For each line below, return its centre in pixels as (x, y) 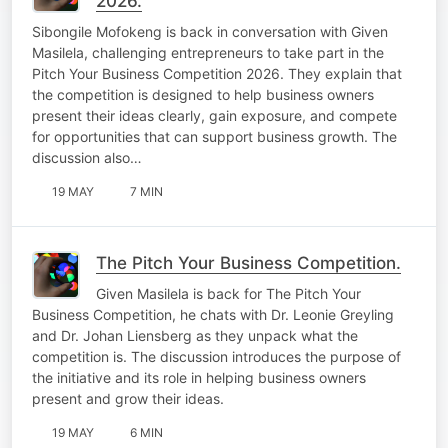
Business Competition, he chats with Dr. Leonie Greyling (213, 314)
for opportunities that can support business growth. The (214, 136)
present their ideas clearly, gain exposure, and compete (214, 115)
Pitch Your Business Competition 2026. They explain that (217, 73)
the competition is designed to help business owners (203, 94)
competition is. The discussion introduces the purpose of (216, 356)
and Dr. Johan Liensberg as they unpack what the (195, 335)
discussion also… (87, 157)
